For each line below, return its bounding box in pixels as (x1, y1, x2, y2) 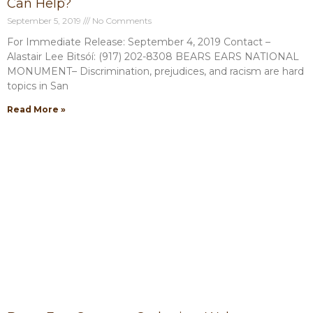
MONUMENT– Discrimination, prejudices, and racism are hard (7, 65, 304, 78)
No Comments (90, 15, 152, 26)
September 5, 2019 (7, 15, 83, 26)
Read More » (7, 104, 66, 115)
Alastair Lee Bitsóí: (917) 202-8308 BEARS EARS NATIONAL (7, 50, 299, 63)
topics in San (7, 80, 68, 92)
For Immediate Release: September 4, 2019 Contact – (7, 36, 270, 48)
